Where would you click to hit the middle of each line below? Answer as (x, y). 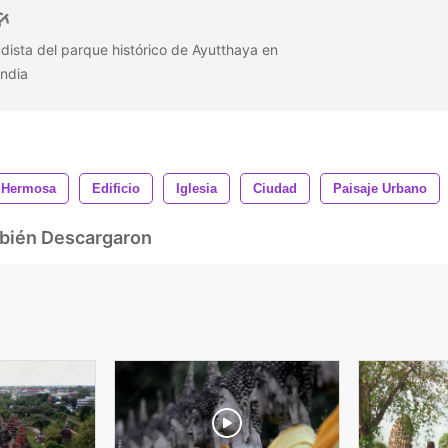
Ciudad (275, 188)
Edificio (116, 188)
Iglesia (196, 188)
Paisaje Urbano (380, 188)
